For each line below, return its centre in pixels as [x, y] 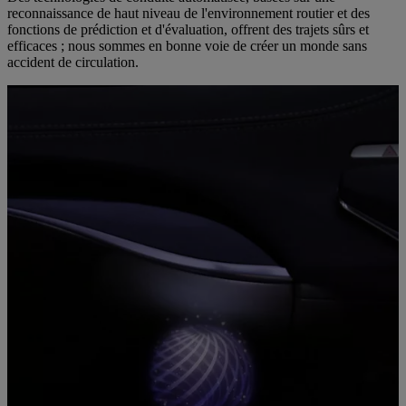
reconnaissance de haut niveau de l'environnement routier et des [188, 14]
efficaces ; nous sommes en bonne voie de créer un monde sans [187, 46]
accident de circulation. [73, 63]
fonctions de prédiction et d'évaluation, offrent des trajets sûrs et [188, 30]
